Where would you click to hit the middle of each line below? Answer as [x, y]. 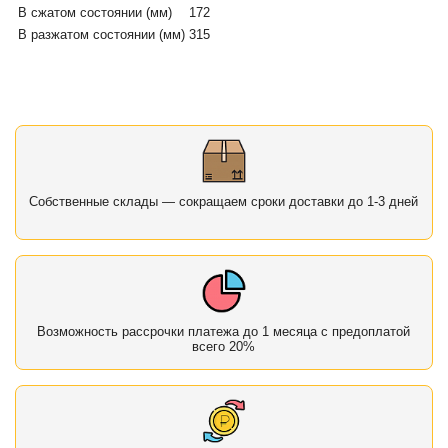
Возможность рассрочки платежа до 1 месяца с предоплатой [224, 331]
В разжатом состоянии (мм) [102, 34]
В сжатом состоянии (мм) [95, 12]
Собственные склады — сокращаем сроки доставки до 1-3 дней [224, 201]
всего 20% [224, 346]
